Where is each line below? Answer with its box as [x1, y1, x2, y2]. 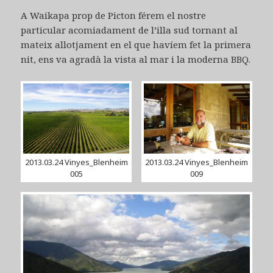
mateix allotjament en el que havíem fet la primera [21, 38, 252, 51]
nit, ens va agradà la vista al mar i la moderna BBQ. [21, 52, 251, 65]
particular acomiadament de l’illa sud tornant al [21, 23, 238, 36]
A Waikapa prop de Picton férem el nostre [21, 9, 207, 21]
